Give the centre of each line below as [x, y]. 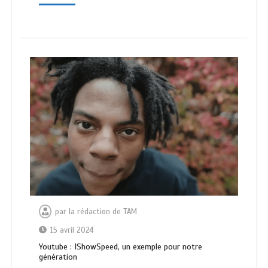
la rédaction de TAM [103, 212]
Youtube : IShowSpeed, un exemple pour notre [121, 247]
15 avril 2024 [72, 231]
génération [58, 257]
